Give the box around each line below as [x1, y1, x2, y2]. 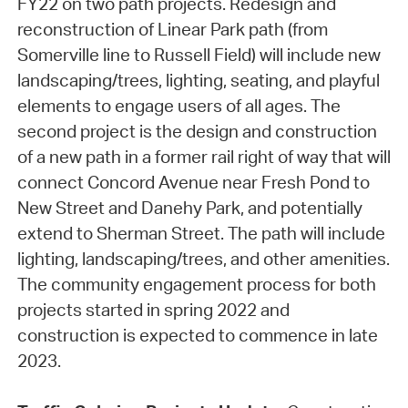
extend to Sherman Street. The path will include [16, 222, 385, 245]
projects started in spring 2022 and [16, 299, 290, 321]
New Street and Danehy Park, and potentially [16, 197, 362, 219]
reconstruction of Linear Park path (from [16, 18, 328, 41]
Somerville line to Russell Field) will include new [16, 44, 381, 66]
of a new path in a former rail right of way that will [16, 146, 391, 168]
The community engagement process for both [16, 273, 376, 296]
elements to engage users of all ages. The [16, 95, 341, 117]
